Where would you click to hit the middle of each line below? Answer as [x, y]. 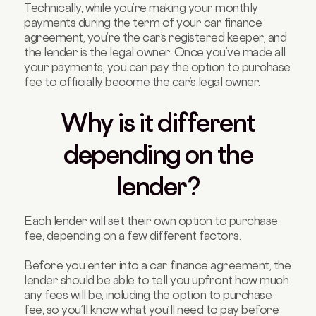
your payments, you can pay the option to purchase [157, 67]
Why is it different [158, 123]
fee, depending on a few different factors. [134, 236]
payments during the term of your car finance [143, 23]
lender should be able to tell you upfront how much [157, 280]
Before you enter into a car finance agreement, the [158, 266]
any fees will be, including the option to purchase [148, 295]
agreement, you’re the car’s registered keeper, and [156, 38]
